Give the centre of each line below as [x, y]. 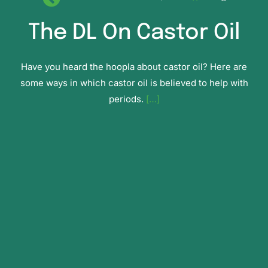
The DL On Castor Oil [134, 33]
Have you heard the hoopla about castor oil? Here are [134, 67]
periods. [127, 99]
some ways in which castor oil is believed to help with [134, 83]
